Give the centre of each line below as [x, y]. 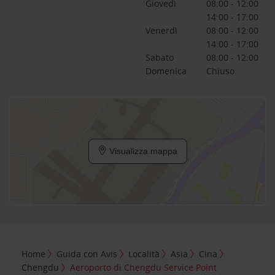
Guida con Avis [87, 254]
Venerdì [161, 30]
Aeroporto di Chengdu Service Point [144, 267]
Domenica [166, 71]
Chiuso [220, 71]
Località [144, 254]
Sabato [159, 57]
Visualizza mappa [142, 151]
